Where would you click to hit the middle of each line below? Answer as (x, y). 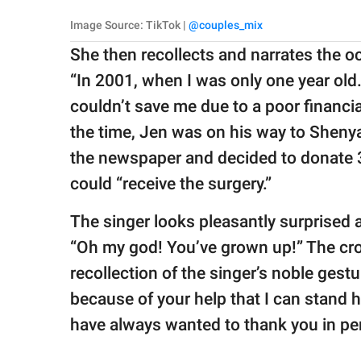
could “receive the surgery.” (171, 183)
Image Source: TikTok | (129, 25)
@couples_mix (226, 25)
